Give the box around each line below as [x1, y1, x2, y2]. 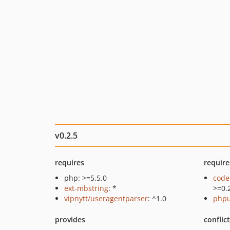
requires [55, 158, 84, 167]
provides [55, 215, 85, 224]
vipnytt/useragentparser [64, 194, 148, 203]
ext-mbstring [64, 183, 108, 193]
